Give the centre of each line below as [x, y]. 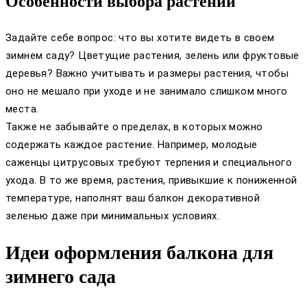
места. [22, 109]
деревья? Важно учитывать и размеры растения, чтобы [147, 73]
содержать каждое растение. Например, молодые [132, 144]
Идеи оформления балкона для [139, 253]
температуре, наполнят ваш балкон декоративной [133, 198]
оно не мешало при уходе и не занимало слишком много [147, 91]
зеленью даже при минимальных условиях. [113, 216]
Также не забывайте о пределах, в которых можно [134, 126]
